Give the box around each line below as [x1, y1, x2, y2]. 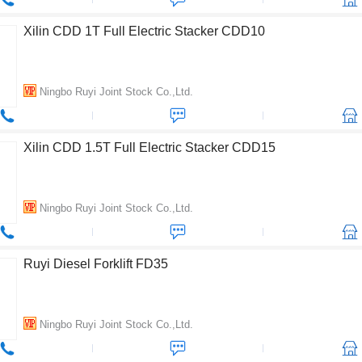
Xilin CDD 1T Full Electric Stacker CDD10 [23, 24, 265, 38]
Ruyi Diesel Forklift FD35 [23, 257, 168, 271]
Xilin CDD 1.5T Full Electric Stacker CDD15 [23, 141, 276, 154]
